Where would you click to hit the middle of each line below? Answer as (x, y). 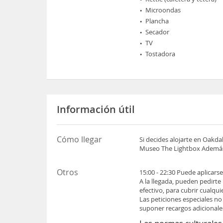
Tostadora (161, 54)
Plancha (157, 21)
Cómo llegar (80, 139)
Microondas (163, 10)
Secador (158, 32)
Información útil (96, 109)
